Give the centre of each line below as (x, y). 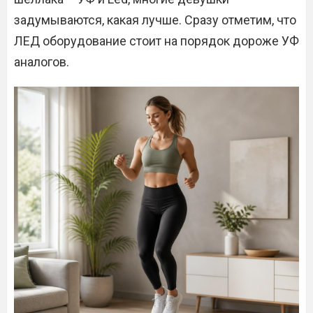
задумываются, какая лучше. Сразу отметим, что (155, 20)
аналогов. (42, 62)
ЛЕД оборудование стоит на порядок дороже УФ (156, 41)
